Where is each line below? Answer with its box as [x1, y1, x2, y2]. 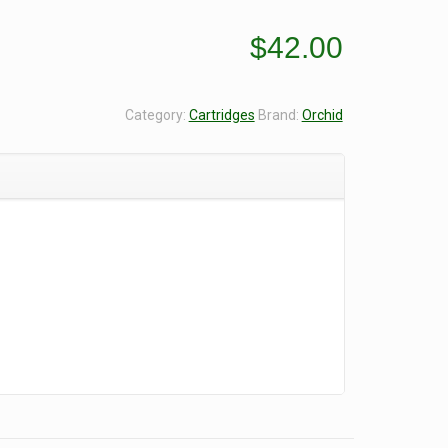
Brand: [257, 106, 302, 123]
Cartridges [188, 106, 255, 123]
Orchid [301, 106, 343, 123]
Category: [124, 106, 189, 123]
